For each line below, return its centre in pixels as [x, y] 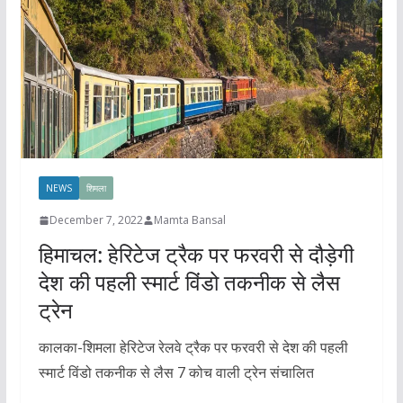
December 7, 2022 [96, 220]
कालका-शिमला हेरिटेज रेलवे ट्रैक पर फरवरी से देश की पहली [193, 348]
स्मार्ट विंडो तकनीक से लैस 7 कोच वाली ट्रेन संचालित [176, 373]
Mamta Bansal [189, 220]
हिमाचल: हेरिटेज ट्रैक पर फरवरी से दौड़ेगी [196, 255]
